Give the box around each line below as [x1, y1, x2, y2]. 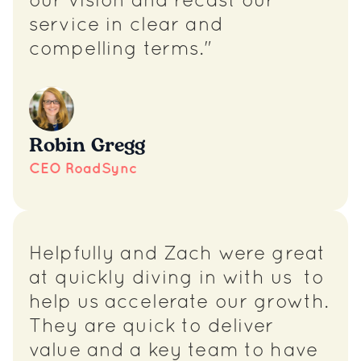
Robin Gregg [29, 131, 145, 160]
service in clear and [29, 17, 223, 35]
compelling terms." [29, 41, 213, 59]
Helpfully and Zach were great [29, 246, 326, 263]
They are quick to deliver [29, 318, 275, 336]
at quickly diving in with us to [29, 270, 325, 288]
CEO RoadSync [29, 162, 137, 176]
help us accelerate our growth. [29, 294, 330, 312]
